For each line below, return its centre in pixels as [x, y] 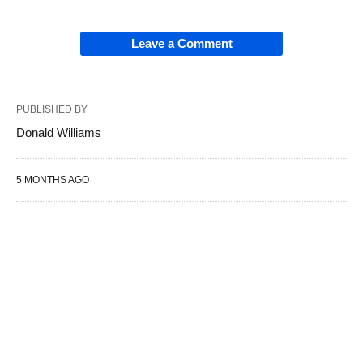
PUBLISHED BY [52, 110]
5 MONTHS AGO [53, 180]
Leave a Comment [181, 44]
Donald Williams [59, 133]
